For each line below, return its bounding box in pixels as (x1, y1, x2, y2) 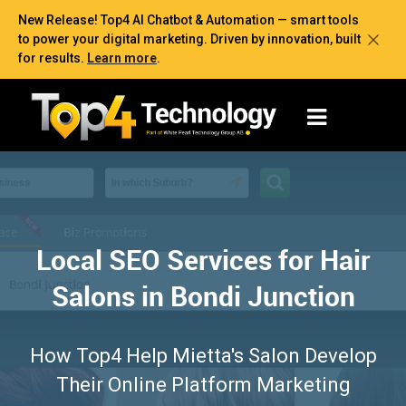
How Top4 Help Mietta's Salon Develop (29, 343, 377, 367)
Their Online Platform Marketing (55, 372, 351, 396)
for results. (18, 51, 87, 65)
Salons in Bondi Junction (51, 276, 355, 314)
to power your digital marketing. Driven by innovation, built (18, 32, 361, 46)
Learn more (87, 51, 157, 65)
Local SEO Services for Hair (35, 240, 371, 278)
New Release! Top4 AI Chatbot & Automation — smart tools (18, 13, 359, 27)
